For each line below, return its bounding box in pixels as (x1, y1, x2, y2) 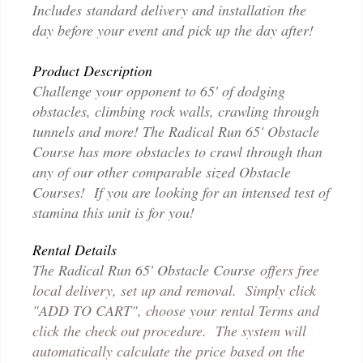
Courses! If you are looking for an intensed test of (32, 181, 330, 202)
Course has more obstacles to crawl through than (32, 141, 322, 161)
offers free (260, 259, 319, 280)
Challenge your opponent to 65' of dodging (32, 80, 285, 100)
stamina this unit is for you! (32, 202, 199, 222)
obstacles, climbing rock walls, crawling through (32, 100, 319, 121)
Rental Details (32, 239, 117, 259)
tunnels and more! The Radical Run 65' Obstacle (32, 121, 319, 141)
